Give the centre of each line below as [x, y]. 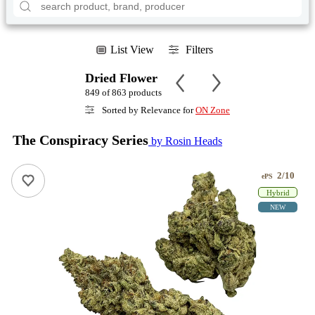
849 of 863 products [123, 92]
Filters [199, 49]
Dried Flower [121, 78]
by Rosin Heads [185, 141]
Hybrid [278, 192]
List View [132, 49]
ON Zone [213, 110]
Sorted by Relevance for [148, 110]
